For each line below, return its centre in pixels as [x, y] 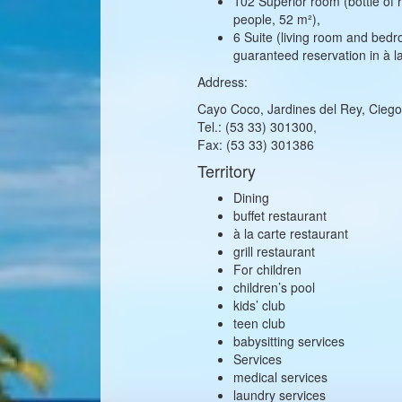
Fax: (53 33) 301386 [256, 144]
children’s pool [275, 287]
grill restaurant [275, 251]
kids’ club [260, 305]
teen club [260, 323]
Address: [223, 81]
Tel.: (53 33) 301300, [258, 126]
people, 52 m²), [277, 18]
